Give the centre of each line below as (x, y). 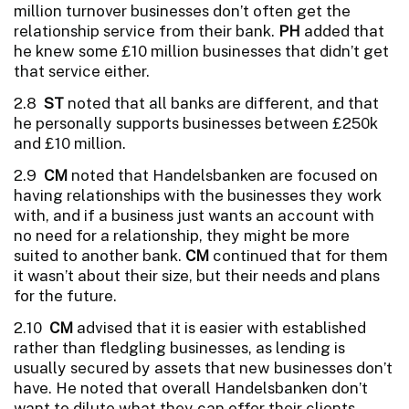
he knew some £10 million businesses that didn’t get (201, 51)
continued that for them (299, 255)
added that (342, 31)
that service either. (82, 71)
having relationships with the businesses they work (198, 195)
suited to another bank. (100, 255)
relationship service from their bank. (146, 31)
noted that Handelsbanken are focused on (223, 175)
